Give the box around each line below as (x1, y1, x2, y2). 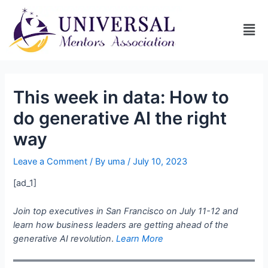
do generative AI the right (13, 107, 227, 129)
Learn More (116, 233, 164, 244)
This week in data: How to (13, 86, 230, 108)
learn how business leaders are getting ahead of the (13, 219, 229, 230)
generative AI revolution (13, 233, 112, 244)
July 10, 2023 (133, 156, 188, 167)
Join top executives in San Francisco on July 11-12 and (13, 205, 239, 217)
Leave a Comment (13, 156, 88, 167)
